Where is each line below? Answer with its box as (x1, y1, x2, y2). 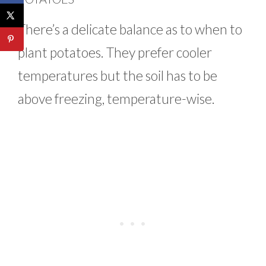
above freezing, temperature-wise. (18, 90, 215, 107)
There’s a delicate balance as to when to (18, 21, 242, 38)
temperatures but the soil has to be (18, 67, 217, 84)
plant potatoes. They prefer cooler (18, 44, 212, 61)
